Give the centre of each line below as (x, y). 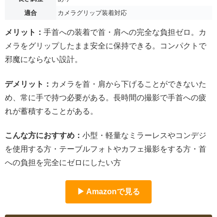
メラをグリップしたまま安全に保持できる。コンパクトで (106, 46)
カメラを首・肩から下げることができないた (129, 84)
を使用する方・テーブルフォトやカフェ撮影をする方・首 (106, 149)
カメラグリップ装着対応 (92, 13)
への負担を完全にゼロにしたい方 (63, 163)
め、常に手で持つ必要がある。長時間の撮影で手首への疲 (106, 97)
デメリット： (28, 84)
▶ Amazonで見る (108, 192)
